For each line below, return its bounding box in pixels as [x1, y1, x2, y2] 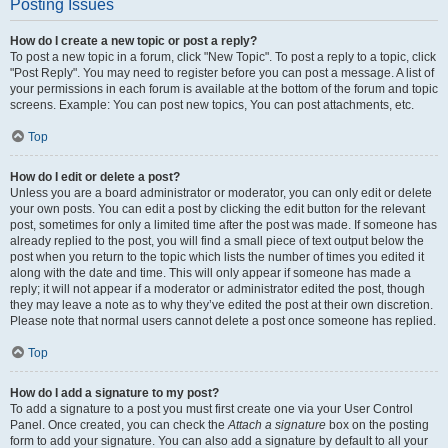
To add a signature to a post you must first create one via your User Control [10, 402, 413, 416]
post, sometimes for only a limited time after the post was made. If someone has [10, 218, 437, 232]
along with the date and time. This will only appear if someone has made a [10, 266, 411, 280]
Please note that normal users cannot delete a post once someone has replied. [10, 314, 436, 328]
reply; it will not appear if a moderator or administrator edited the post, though [10, 282, 425, 296]
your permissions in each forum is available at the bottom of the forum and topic [10, 82, 438, 96]
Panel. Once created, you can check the [10, 418, 228, 432]
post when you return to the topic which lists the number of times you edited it [10, 250, 424, 264]
